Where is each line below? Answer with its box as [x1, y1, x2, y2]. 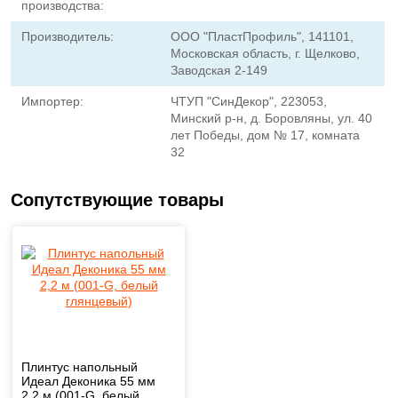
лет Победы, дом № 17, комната [171, 128, 361, 142]
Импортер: [21, 94, 84, 108]
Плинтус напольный [21, 360, 138, 374]
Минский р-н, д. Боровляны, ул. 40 [171, 111, 373, 125]
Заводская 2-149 [171, 63, 268, 77]
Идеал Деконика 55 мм [21, 374, 155, 388]
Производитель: [21, 29, 114, 44]
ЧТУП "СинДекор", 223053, [171, 94, 328, 108]
